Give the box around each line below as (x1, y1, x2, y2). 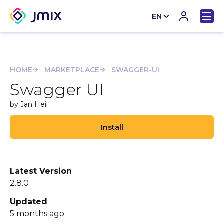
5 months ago (10, 209, 64, 218)
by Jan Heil (10, 100, 48, 109)
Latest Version (10, 166, 72, 176)
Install (100, 122, 123, 132)
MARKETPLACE (44, 65, 99, 74)
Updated (10, 197, 47, 206)
